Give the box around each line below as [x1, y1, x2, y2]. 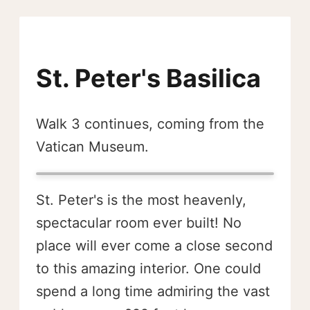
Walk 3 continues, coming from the [36, 116, 264, 132]
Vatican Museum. [36, 138, 149, 155]
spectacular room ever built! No [36, 215, 241, 231]
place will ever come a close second [36, 237, 273, 254]
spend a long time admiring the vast [36, 283, 270, 300]
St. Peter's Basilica [36, 63, 261, 93]
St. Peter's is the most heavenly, [36, 192, 246, 208]
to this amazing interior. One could [36, 260, 261, 277]
